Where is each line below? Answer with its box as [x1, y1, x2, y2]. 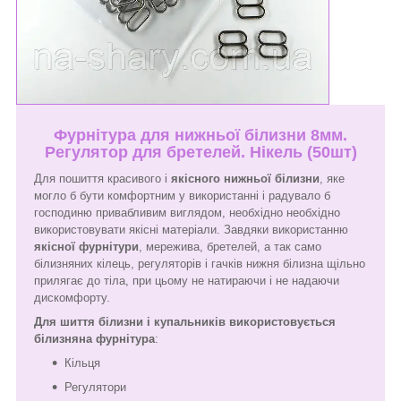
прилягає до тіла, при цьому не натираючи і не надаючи [34, 273, 339, 287]
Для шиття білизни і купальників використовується [34, 314, 336, 328]
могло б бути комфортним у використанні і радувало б [34, 188, 330, 202]
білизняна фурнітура [34, 331, 155, 346]
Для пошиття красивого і [34, 171, 171, 185]
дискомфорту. [34, 290, 110, 304]
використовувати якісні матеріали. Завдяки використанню [34, 222, 348, 236]
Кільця [64, 355, 100, 370]
